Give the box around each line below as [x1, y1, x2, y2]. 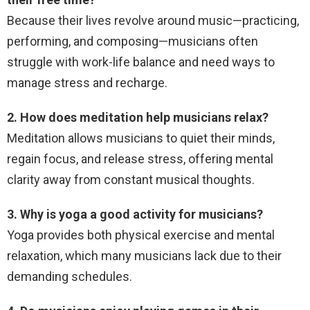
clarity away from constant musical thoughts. [7, 172, 255, 187]
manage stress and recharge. [7, 75, 167, 90]
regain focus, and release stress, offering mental [7, 151, 273, 166]
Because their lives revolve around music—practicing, [7, 12, 299, 28]
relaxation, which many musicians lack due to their [7, 248, 282, 263]
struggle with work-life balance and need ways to [7, 54, 275, 69]
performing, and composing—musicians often [7, 33, 258, 48]
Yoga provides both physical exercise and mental [7, 227, 275, 242]
